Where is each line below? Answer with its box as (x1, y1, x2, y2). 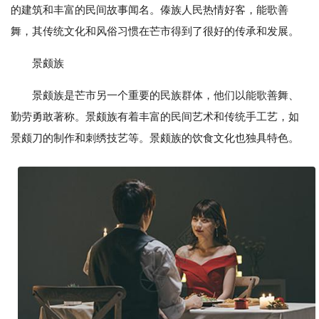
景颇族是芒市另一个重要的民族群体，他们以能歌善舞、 (32, 89, 299, 101)
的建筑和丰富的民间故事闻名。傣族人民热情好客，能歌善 (11, 4, 288, 16)
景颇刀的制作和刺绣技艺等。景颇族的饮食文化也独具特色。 (11, 132, 299, 144)
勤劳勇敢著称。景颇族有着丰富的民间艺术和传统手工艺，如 (11, 110, 299, 122)
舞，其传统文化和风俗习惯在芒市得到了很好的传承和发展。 (11, 25, 299, 37)
